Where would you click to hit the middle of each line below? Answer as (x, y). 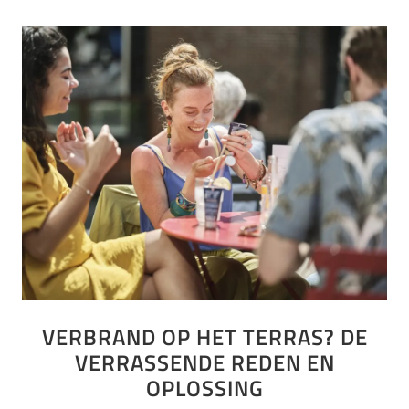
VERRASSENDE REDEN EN (204, 362)
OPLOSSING (204, 388)
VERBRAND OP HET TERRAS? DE (204, 336)
